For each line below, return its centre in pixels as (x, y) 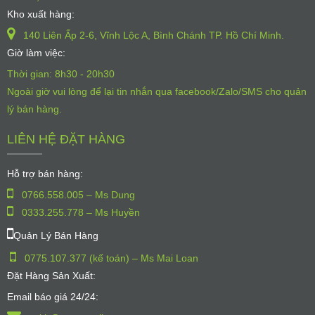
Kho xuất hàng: (41, 14)
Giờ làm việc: (36, 52)
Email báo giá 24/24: (53, 296)
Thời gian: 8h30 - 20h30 (61, 73)
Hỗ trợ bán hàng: (45, 173)
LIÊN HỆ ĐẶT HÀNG (66, 139)
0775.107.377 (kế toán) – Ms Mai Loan (110, 258)
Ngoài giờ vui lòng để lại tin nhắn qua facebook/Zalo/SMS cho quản (157, 91)
